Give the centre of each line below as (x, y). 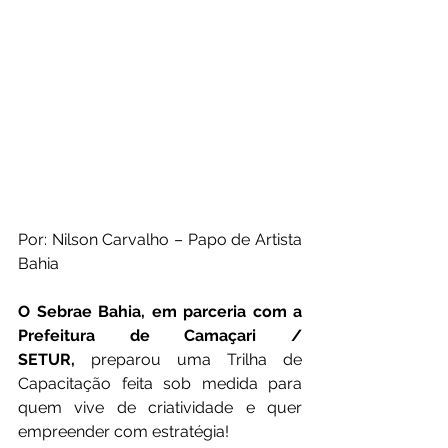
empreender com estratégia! (123, 432)
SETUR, (46, 360)
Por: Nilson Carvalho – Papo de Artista (160, 240)
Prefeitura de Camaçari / (160, 336)
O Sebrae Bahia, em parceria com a (160, 312)
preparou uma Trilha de (188, 360)
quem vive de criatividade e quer (160, 408)
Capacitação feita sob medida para (160, 384)
